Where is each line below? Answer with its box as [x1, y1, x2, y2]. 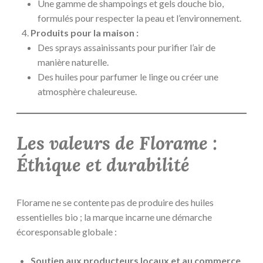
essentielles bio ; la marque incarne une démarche [16, 211, 212, 222]
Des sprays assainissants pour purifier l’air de [38, 42, 215, 53]
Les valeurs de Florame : [16, 131, 217, 156]
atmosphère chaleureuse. [38, 86, 137, 97]
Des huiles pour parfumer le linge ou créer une [38, 71, 218, 83]
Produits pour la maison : [31, 27, 139, 39]
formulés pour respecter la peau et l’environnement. [38, 12, 241, 24]
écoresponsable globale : [16, 225, 117, 237]
